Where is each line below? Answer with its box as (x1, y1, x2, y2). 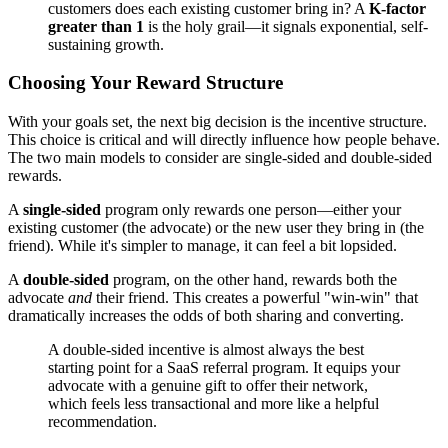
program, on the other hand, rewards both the (109, 271, 397, 289)
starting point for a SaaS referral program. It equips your (48, 359, 400, 377)
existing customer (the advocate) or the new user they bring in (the (8, 219, 424, 237)
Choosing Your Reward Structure (8, 72, 283, 94)
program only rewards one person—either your (101, 201, 401, 219)
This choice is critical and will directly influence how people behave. (8, 131, 440, 149)
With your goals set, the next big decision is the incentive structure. (8, 113, 427, 131)
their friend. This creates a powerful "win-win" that (92, 289, 418, 307)
